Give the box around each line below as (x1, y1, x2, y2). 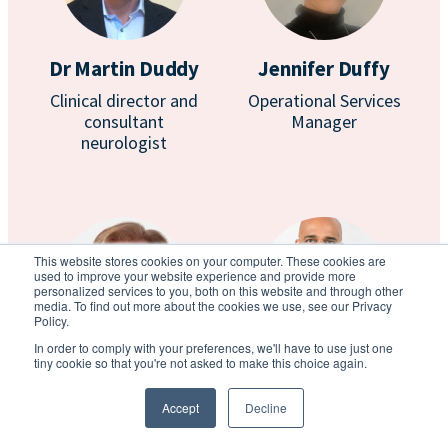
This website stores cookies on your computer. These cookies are (34, 252, 386, 269)
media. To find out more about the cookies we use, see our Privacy (34, 297, 392, 314)
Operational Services (247, 89, 401, 112)
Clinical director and (50, 89, 198, 112)
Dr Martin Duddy (49, 55, 199, 82)
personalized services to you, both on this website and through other (34, 282, 403, 299)
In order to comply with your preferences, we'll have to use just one (34, 339, 393, 356)
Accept (161, 399, 199, 416)
